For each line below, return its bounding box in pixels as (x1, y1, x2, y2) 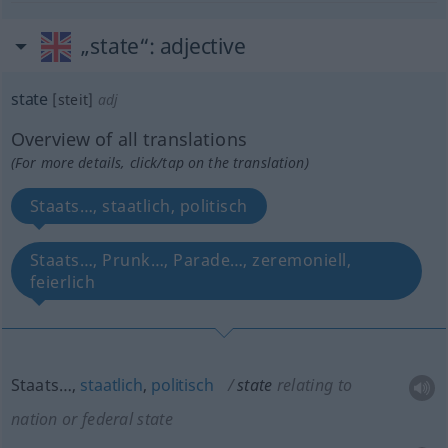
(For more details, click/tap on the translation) (10, 153, 309, 172)
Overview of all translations (10, 127, 247, 151)
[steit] (52, 90, 94, 109)
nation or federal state (10, 408, 173, 430)
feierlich (29, 271, 96, 293)
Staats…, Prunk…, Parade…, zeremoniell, (29, 249, 352, 271)
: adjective (148, 32, 246, 60)
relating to (276, 374, 353, 396)
